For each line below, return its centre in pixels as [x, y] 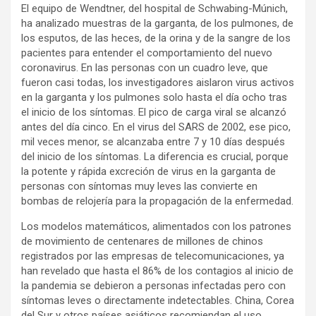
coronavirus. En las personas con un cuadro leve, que [145, 68]
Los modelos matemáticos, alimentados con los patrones [156, 227]
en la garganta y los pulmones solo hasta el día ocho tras [154, 98]
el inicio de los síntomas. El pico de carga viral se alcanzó [154, 113]
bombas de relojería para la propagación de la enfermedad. [157, 201]
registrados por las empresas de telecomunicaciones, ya [153, 256]
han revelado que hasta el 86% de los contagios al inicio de [157, 271]
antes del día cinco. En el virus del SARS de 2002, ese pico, [156, 127]
